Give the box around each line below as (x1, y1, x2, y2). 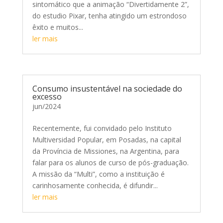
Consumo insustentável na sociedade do (32, 83, 182, 94)
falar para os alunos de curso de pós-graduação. (32, 157, 189, 167)
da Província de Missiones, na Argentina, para (32, 146, 179, 156)
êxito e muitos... (32, 22, 83, 32)
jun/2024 (32, 101, 61, 111)
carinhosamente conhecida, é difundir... (32, 180, 158, 190)
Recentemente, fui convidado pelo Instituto (32, 123, 172, 133)
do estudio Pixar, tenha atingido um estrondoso (32, 10, 187, 20)
